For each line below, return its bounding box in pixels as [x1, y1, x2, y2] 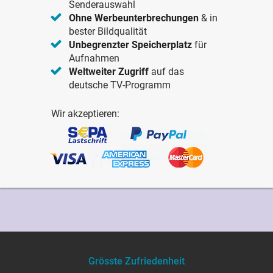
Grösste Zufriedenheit [88, 255, 185, 267]
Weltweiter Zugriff [69, 66, 149, 77]
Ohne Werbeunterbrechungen [69, 12, 199, 24]
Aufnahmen [69, 52, 120, 64]
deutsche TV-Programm [69, 79, 171, 91]
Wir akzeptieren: [51, 108, 119, 119]
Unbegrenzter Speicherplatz [69, 39, 193, 51]
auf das [149, 66, 185, 77]
